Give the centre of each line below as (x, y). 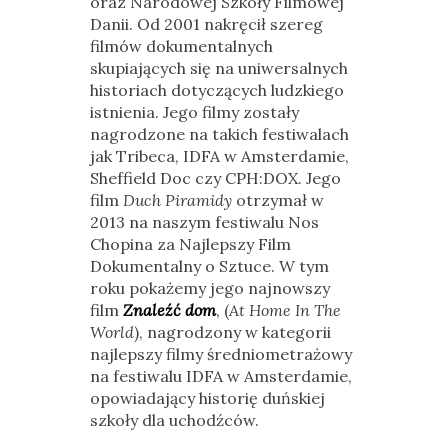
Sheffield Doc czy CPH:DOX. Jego (215, 178)
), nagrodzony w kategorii (232, 332)
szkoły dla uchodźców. (174, 420)
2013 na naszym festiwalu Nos (204, 222)
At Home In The (284, 310)
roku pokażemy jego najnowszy (209, 288)
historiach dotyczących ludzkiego (216, 90)
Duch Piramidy (177, 200)
